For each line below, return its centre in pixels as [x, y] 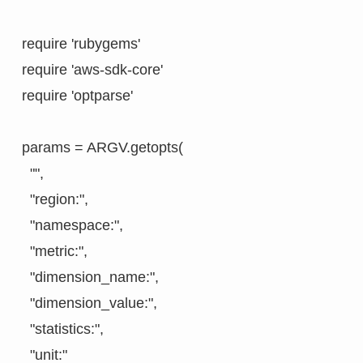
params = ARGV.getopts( [102, 148]
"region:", [55, 200]
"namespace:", [72, 226]
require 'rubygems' [81, 44]
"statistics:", [62, 329]
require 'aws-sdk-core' [92, 70]
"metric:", [54, 252]
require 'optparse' [77, 96]
